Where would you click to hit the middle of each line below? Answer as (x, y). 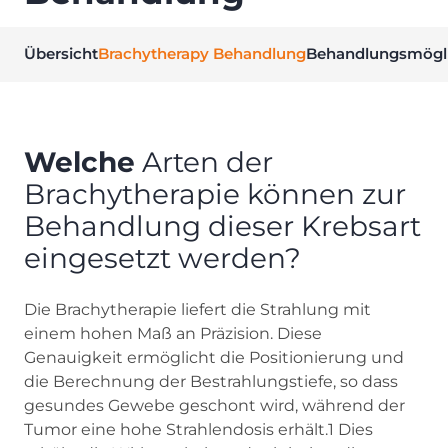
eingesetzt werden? (162, 257)
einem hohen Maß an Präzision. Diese (173, 333)
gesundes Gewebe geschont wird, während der (214, 405)
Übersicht (61, 53)
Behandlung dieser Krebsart (222, 225)
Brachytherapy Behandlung (202, 53)
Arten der (204, 161)
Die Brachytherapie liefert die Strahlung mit (197, 309)
